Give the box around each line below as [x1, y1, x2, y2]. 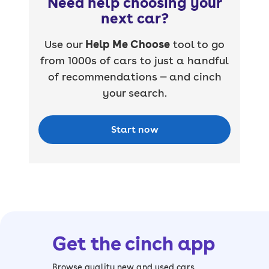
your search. [102, 86, 167, 99]
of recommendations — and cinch [47, 70, 222, 83]
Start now [110, 123, 159, 135]
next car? [100, 9, 169, 27]
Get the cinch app [52, 231, 215, 255]
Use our [44, 37, 85, 50]
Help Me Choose [85, 37, 170, 50]
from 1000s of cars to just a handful [40, 53, 229, 67]
